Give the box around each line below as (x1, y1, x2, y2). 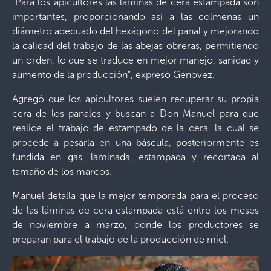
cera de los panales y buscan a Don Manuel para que (12, 108, 259, 119)
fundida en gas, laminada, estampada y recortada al (12, 151, 259, 163)
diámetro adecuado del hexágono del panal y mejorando (12, 25, 259, 37)
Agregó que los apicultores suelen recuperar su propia (12, 93, 259, 105)
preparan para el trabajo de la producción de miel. (12, 233, 229, 245)
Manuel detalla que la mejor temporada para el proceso (12, 190, 259, 201)
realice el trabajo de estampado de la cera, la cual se (12, 122, 259, 134)
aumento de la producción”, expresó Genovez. (12, 69, 215, 80)
